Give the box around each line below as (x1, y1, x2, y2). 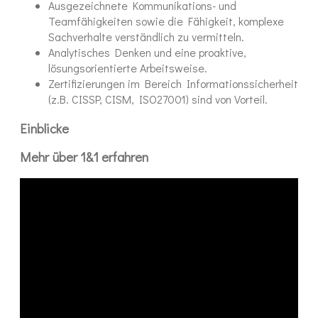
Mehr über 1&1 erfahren (20, 148, 148, 166)
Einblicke (20, 119, 69, 137)
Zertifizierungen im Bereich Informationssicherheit (48, 76, 298, 92)
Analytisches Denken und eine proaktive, (48, 45, 246, 60)
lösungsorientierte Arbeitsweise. (48, 60, 207, 76)
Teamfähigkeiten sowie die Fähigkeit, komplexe (48, 13, 284, 29)
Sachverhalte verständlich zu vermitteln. (48, 29, 244, 45)
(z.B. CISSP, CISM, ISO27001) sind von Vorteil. (48, 92, 268, 107)
